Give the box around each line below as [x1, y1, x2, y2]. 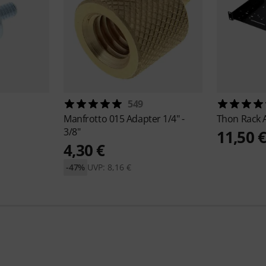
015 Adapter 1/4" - [109, 112, 185, 126]
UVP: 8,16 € [87, 161, 132, 173]
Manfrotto [64, 112, 109, 126]
